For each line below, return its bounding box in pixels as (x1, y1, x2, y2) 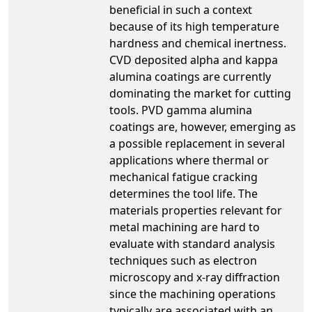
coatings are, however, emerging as (109, 118, 296, 134)
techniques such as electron (109, 252, 257, 268)
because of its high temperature (109, 18, 279, 34)
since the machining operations (109, 286, 276, 302)
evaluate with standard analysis (109, 235, 275, 251)
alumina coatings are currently (109, 68, 271, 84)
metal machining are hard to (109, 219, 260, 235)
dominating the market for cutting (109, 85, 291, 101)
